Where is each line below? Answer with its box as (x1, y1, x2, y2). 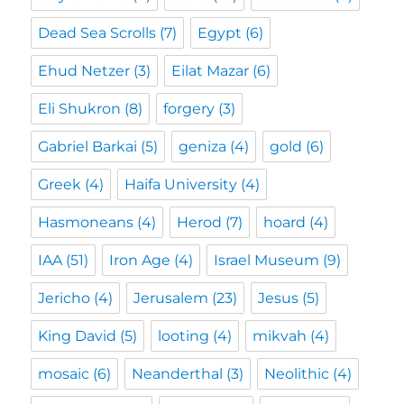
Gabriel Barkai (38, 137, 138, 155)
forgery (163, 99, 216, 117)
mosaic (38, 364, 90, 382)
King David (38, 326, 117, 344)
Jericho (38, 289, 91, 307)
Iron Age (109, 251, 171, 269)
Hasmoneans (38, 213, 134, 231)
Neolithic (264, 364, 330, 382)
